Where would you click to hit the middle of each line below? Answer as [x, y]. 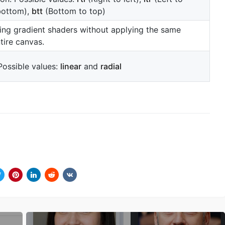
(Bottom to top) [74, 11]
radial [111, 67]
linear [71, 67]
